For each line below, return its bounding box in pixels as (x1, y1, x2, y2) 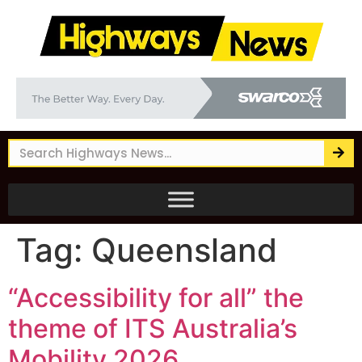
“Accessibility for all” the (8, 281, 304, 314)
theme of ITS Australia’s (8, 312, 297, 344)
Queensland (91, 229, 277, 270)
